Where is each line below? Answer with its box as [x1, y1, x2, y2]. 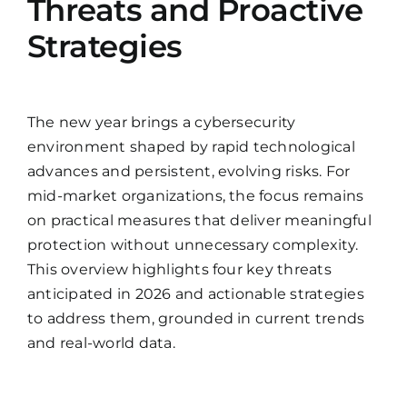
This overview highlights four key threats [26, 261, 332, 279]
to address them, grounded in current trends [26, 310, 365, 328]
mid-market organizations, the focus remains [26, 187, 364, 205]
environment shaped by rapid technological [26, 138, 355, 156]
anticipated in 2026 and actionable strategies [26, 285, 364, 303]
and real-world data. [26, 334, 175, 352]
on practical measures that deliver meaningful [26, 212, 372, 230]
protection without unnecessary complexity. [26, 236, 359, 254]
